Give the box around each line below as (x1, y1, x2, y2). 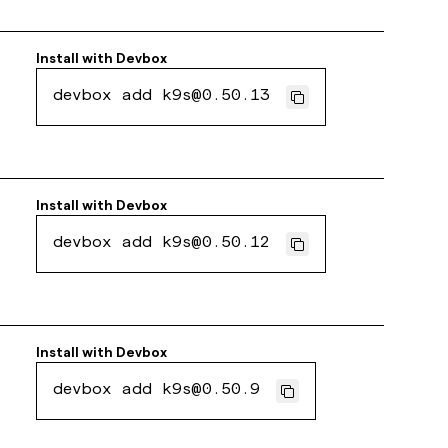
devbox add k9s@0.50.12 (53, 236, 271, 252)
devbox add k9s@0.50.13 (53, 89, 271, 105)
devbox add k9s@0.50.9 (53, 383, 261, 399)
